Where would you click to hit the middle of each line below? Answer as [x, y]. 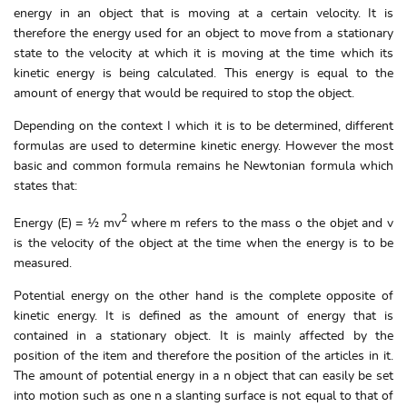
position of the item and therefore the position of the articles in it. [203, 356]
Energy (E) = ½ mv [67, 223]
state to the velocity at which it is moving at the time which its [203, 54]
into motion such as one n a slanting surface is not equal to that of [203, 396]
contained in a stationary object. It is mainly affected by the [203, 336]
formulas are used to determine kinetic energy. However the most [203, 146]
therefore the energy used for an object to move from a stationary [203, 34]
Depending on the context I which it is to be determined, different [203, 126]
